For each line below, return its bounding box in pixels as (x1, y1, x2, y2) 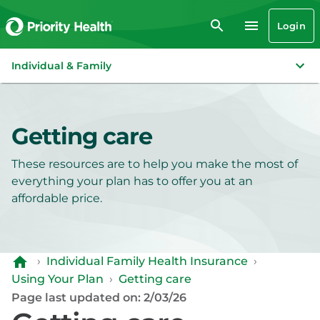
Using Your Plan (11, 271, 104, 286)
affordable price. (11, 191, 102, 205)
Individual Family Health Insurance (46, 254, 248, 269)
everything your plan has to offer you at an (11, 174, 253, 188)
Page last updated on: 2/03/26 (11, 290, 186, 304)
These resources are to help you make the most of (11, 157, 298, 171)
